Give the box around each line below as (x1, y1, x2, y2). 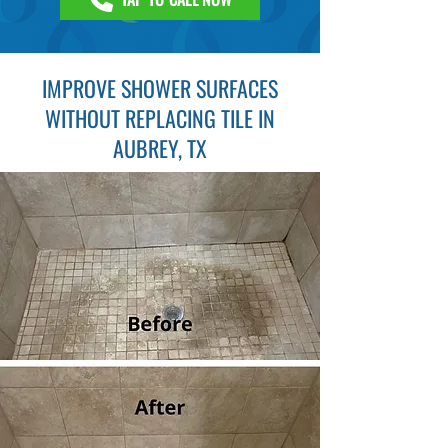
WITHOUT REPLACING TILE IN (45, 102, 275, 134)
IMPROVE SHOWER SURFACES (42, 72, 278, 104)
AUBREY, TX (113, 132, 207, 164)
